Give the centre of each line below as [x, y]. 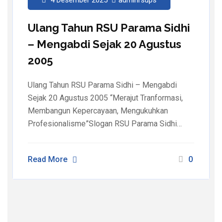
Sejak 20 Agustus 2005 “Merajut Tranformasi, [105, 98]
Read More [48, 159]
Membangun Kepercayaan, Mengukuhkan [98, 111]
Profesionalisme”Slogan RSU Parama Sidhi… [105, 123]
